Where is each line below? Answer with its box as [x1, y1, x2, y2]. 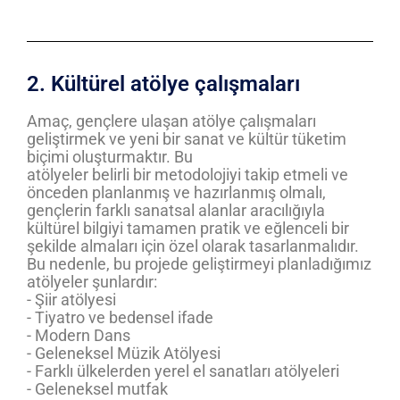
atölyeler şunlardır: [27, 272, 157, 291]
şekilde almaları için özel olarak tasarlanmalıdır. [27, 237, 359, 255]
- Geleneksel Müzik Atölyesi [27, 344, 221, 362]
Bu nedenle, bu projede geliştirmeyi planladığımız [27, 254, 371, 273]
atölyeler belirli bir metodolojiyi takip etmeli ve [27, 165, 348, 184]
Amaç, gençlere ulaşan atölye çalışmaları [27, 112, 316, 130]
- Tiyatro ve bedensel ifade [27, 308, 213, 327]
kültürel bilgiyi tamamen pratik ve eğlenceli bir [27, 219, 349, 237]
